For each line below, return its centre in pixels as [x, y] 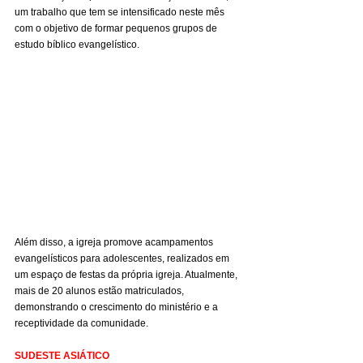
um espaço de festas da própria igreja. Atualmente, [127, 274]
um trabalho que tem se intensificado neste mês [121, 13]
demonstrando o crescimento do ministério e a [117, 307]
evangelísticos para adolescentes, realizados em [123, 258]
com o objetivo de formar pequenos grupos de [117, 29]
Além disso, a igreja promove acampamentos [115, 242]
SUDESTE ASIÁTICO [62, 355]
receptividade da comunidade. [81, 323]
